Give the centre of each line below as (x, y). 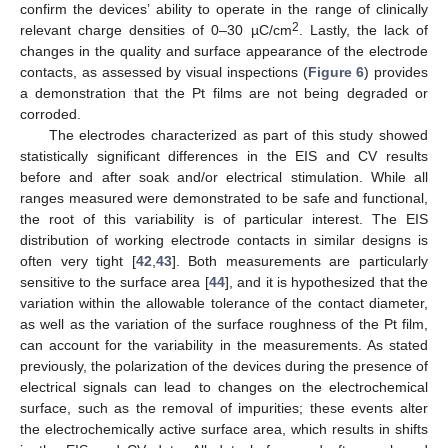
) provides (396, 71)
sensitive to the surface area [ (114, 281)
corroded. (50, 113)
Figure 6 (336, 71)
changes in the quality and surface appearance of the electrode (224, 50)
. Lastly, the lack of (363, 29)
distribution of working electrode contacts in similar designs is (224, 239)
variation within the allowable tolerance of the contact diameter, (224, 302)
